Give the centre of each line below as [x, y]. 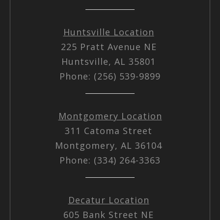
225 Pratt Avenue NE [110, 46]
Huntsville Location [109, 32]
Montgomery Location [110, 116]
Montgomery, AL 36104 [110, 145]
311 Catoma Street [110, 130]
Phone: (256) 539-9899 [110, 76]
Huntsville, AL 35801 [110, 61]
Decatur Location [109, 200]
